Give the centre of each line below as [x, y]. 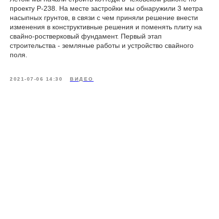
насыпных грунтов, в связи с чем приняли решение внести [104, 17]
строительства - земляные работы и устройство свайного [102, 45]
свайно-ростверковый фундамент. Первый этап [86, 36]
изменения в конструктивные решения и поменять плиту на [106, 27]
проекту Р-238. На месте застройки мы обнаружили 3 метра [106, 8]
